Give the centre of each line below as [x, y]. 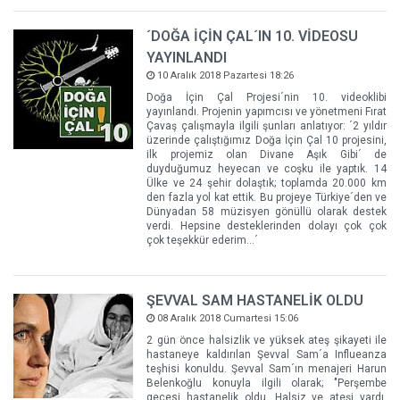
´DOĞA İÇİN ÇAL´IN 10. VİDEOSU [253, 36]
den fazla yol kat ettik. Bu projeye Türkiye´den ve [267, 197]
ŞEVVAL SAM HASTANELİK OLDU [255, 300]
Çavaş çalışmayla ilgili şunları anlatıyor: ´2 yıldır [267, 125]
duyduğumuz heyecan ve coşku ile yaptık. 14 [267, 168]
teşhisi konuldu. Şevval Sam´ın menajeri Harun [267, 368]
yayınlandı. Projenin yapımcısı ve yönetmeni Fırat [267, 111]
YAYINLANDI [187, 57]
